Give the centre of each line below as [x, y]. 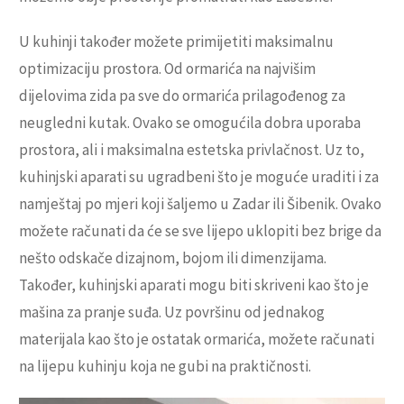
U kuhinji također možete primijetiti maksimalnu [176, 41]
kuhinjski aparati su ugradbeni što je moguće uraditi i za [199, 176]
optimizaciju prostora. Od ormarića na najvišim [167, 68]
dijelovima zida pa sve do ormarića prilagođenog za [182, 95]
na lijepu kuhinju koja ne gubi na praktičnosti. [165, 366]
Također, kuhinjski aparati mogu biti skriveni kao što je [194, 285]
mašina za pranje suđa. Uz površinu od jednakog [172, 312]
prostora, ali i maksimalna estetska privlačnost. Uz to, [192, 149]
